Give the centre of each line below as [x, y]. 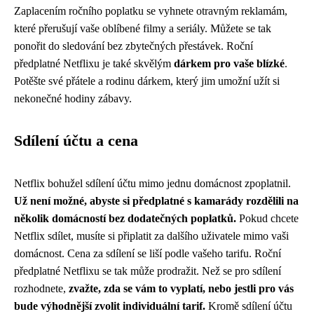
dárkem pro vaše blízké [229, 64]
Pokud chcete [267, 219]
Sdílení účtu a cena [76, 141]
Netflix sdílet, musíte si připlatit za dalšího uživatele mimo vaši [151, 236]
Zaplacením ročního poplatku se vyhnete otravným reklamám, [151, 11]
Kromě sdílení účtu [249, 306]
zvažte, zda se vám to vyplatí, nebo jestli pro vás [181, 289]
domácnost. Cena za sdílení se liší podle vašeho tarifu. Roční [148, 254]
